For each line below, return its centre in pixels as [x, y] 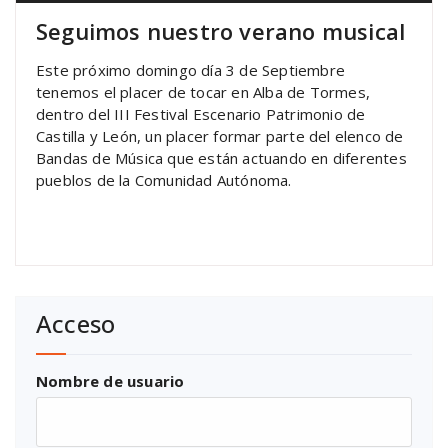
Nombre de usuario [110, 380]
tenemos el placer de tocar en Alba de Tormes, [203, 91]
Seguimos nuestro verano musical [221, 30]
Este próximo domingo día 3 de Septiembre [190, 69]
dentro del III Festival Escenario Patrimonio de [201, 113]
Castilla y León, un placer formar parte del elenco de [220, 135]
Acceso [76, 323]
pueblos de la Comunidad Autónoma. [164, 179]
